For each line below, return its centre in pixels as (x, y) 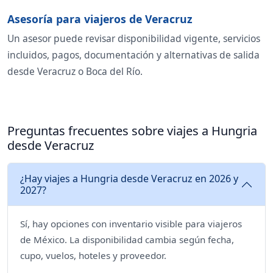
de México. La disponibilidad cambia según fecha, (127, 240)
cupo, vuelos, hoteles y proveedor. (93, 256)
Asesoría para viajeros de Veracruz (100, 19)
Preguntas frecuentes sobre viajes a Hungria (132, 131)
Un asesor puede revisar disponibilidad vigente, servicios (134, 39)
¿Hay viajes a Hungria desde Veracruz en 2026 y (129, 179)
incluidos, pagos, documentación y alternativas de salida (133, 55)
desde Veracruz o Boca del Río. (75, 72)
